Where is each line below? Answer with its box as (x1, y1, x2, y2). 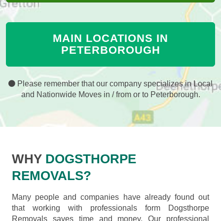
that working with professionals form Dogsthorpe (12, 204, 209, 213)
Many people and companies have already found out (12, 193, 209, 202)
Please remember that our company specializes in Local (15, 79, 213, 88)
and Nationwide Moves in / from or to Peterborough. (21, 90, 200, 99)
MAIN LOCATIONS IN (53, 32, 168, 45)
